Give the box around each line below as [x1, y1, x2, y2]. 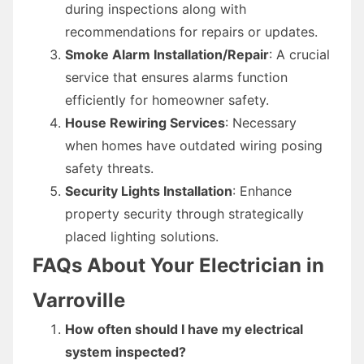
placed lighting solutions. [65, 227, 219, 245]
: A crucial [269, 45, 330, 63]
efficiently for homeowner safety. [65, 91, 269, 108]
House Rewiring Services [65, 114, 225, 131]
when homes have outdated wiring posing [65, 136, 323, 154]
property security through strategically [65, 205, 304, 222]
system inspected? [65, 343, 186, 360]
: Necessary [225, 114, 297, 131]
